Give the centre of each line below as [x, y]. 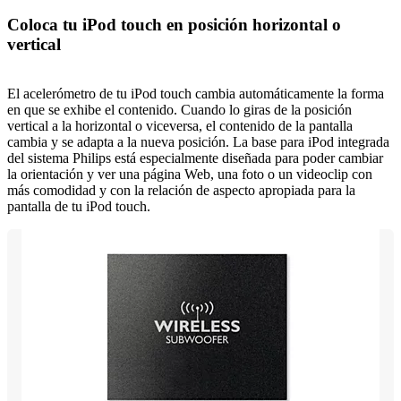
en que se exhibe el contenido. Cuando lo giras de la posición [179, 109]
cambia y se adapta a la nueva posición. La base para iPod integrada [198, 141]
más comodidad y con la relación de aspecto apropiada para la [181, 190]
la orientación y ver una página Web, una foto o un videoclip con [190, 174]
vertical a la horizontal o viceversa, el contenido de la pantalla [180, 125]
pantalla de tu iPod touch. [79, 206]
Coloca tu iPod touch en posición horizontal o [174, 24]
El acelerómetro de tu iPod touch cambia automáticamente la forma [196, 93]
